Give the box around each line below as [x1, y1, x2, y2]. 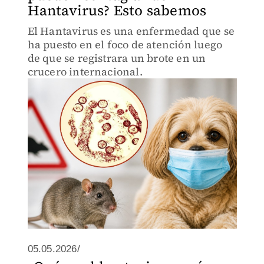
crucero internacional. [27, 64, 143, 79]
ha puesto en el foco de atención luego [27, 37, 223, 52]
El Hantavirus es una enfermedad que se [27, 24, 235, 38]
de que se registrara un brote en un [27, 51, 206, 65]
